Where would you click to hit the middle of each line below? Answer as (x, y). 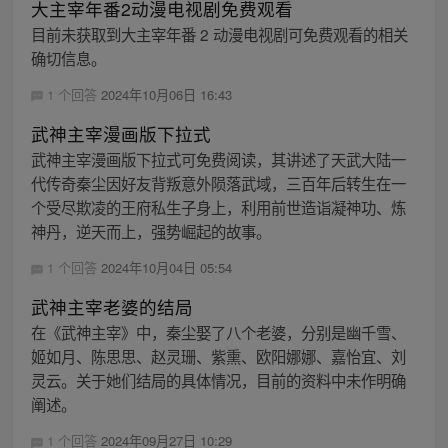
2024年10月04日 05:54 (166, 267)
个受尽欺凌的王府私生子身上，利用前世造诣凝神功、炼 (218, 206)
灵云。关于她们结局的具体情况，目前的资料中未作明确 (218, 380)
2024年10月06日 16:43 (166, 94)
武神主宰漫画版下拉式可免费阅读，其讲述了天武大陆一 (218, 158)
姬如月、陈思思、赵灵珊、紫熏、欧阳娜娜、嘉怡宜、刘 (218, 356)
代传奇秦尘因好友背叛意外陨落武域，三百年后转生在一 (218, 182)
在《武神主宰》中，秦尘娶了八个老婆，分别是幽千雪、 (218, 332)
